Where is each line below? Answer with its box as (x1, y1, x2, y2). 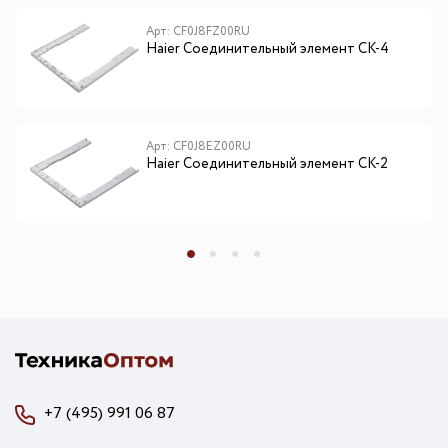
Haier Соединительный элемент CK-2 (146, 154, 389, 175)
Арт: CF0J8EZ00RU (146, 138, 252, 156)
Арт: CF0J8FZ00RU (146, 23, 251, 41)
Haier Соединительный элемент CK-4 (146, 39, 390, 60)
